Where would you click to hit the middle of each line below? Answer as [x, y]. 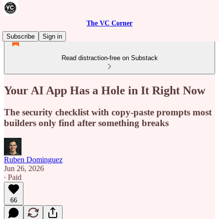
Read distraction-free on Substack [109, 58]
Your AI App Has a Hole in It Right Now [105, 90]
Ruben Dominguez [33, 159]
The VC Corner [109, 23]
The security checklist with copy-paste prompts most [108, 112]
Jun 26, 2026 [24, 168]
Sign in [52, 36]
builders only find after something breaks [86, 123]
